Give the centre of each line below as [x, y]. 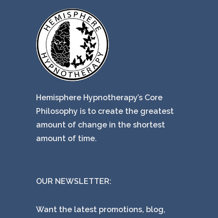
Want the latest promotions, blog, [101, 210]
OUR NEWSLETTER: [74, 182]
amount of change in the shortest [100, 125]
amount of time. [66, 139]
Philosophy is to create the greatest [105, 111]
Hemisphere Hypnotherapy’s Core [99, 98]
